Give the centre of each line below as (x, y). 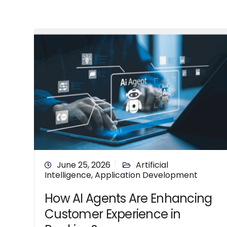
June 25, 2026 (84, 165)
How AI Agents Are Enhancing (128, 198)
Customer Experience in (113, 214)
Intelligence (68, 175)
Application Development (146, 175)
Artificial (152, 165)
